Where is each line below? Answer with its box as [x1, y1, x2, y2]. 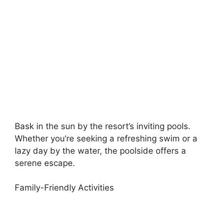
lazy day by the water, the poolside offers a [15, 145, 186, 156]
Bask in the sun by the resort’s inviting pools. [15, 121, 191, 131]
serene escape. [15, 158, 75, 168]
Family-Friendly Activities [15, 183, 114, 192]
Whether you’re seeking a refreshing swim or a [15, 133, 197, 143]
